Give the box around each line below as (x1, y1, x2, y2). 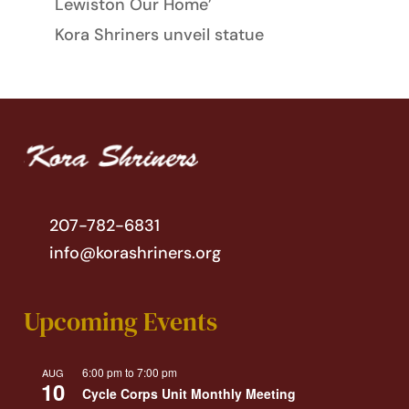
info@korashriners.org (44, 242, 221, 265)
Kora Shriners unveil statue (54, 24, 264, 47)
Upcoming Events (24, 303, 218, 339)
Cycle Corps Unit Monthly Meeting (82, 383, 297, 403)
